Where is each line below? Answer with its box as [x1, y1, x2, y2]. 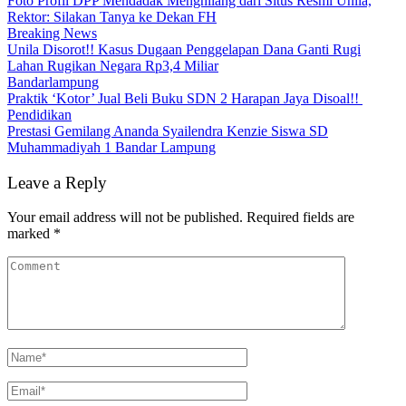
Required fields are [246, 209, 354, 226]
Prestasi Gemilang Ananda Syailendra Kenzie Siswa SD [7, 122, 328, 139]
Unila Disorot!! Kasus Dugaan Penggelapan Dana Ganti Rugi [7, 41, 361, 57]
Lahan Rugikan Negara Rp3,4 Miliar [7, 57, 218, 73]
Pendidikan [7, 106, 72, 122]
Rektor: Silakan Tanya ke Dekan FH [7, 8, 217, 24]
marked [7, 226, 53, 242]
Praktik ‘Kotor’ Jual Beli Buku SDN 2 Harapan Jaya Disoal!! [7, 90, 362, 106]
